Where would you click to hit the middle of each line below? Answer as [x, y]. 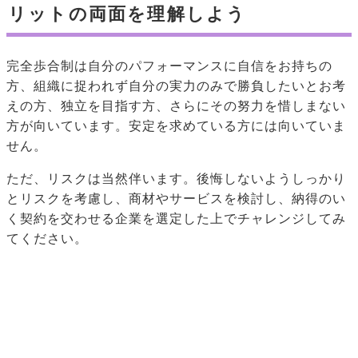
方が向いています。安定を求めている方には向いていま [176, 125]
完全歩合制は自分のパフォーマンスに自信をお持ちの [169, 66]
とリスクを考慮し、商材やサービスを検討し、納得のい [176, 198]
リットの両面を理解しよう [127, 14]
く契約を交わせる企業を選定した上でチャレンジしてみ [176, 218]
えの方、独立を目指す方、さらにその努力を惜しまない [176, 105]
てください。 [47, 238]
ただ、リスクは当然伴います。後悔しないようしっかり [176, 178]
